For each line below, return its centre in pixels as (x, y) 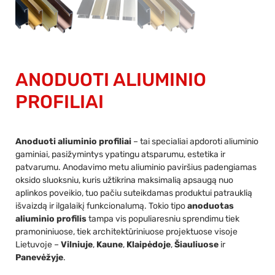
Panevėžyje (39, 257)
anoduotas (211, 206)
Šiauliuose (196, 244)
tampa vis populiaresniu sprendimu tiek (163, 219)
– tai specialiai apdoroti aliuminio (195, 141)
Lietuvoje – (38, 244)
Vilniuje (77, 244)
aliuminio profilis (51, 219)
